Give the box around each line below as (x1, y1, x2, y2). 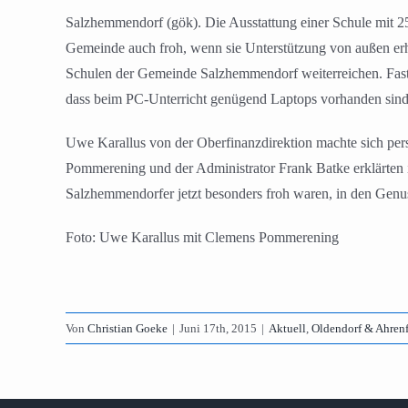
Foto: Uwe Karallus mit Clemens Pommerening (66, 229, 339, 246)
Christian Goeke (87, 321, 168, 336)
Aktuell (269, 321, 306, 336)
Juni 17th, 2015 (179, 321, 257, 336)
